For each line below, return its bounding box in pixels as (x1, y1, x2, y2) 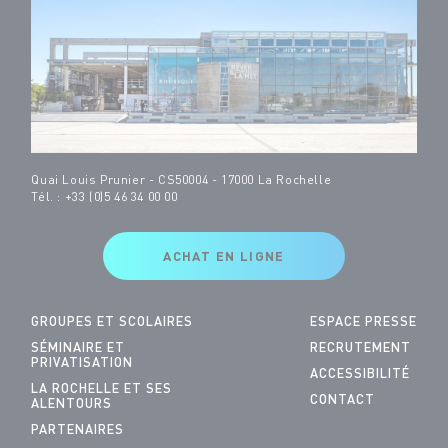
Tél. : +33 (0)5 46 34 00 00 (31, 192, 178, 205)
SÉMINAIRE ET (31, 342, 126, 356)
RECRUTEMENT (309, 342, 411, 356)
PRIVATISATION (31, 357, 134, 371)
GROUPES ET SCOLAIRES (31, 316, 194, 330)
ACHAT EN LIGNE (163, 251, 285, 265)
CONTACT (309, 394, 375, 408)
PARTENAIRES (31, 424, 125, 438)
